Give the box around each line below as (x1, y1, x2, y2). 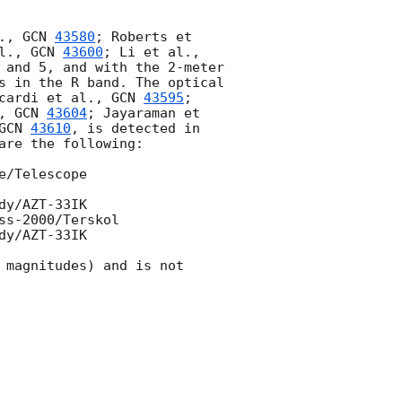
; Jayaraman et (87, 105, 200, 122)
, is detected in (71, 120, 200, 137)
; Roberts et (95, 29, 192, 46)
